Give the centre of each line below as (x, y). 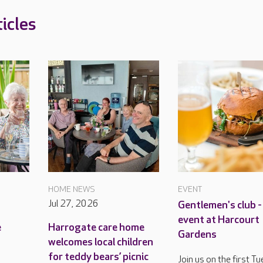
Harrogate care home (96, 227)
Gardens (198, 234)
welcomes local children (100, 242)
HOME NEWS (71, 189)
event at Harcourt (219, 220)
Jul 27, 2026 (73, 204)
